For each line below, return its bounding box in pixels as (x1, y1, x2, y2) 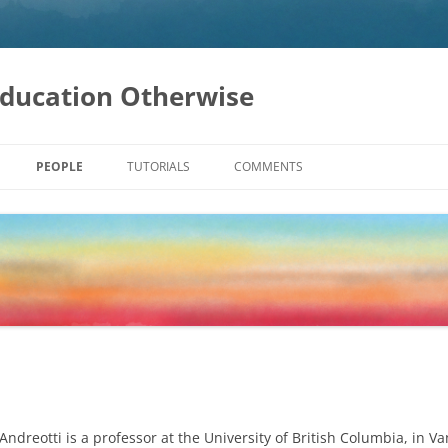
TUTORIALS (127, 158, 190, 175)
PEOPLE (36, 158, 83, 175)
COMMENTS (234, 158, 303, 175)
